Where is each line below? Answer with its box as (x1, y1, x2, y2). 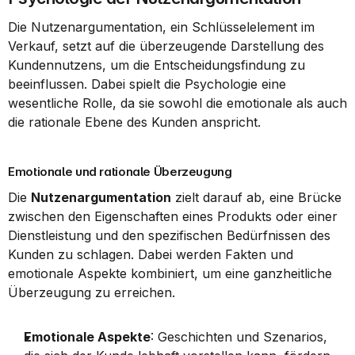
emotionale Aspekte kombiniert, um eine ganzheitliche (8, 265, 332, 281)
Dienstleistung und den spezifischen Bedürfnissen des (8, 227, 330, 243)
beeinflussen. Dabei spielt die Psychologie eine (8, 76, 286, 92)
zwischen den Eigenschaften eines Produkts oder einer (8, 208, 338, 224)
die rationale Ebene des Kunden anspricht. (8, 114, 261, 130)
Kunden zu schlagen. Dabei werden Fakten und (8, 246, 293, 262)
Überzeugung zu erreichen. (8, 284, 175, 300)
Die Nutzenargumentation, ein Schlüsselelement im (8, 19, 315, 35)
